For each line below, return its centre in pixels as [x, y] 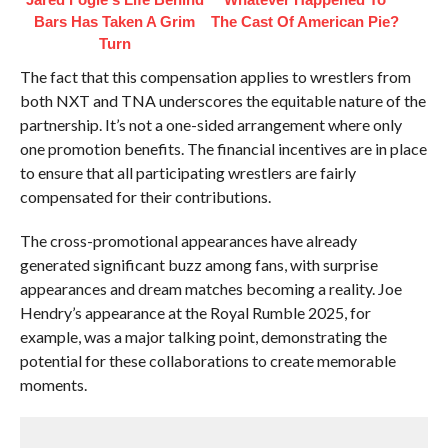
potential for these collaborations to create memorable [207, 360]
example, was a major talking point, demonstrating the [203, 336]
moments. [53, 384]
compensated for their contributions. [145, 196]
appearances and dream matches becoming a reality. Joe [210, 288]
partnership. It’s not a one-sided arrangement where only [210, 124]
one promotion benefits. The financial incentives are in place [223, 148]
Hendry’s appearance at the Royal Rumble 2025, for [195, 312]
